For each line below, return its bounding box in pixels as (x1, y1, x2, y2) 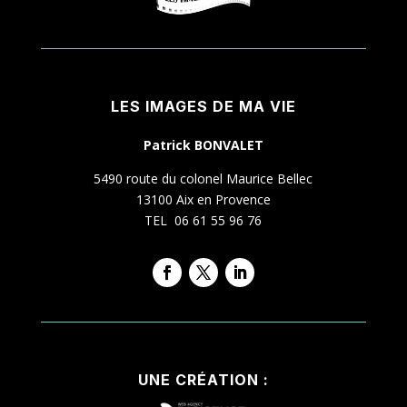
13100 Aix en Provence (135, 190, 271, 208)
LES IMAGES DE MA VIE (110, 96, 296, 115)
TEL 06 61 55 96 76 (144, 211, 263, 229)
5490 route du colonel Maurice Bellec (94, 169, 313, 187)
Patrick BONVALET (143, 135, 263, 154)
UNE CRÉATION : (137, 370, 269, 389)
